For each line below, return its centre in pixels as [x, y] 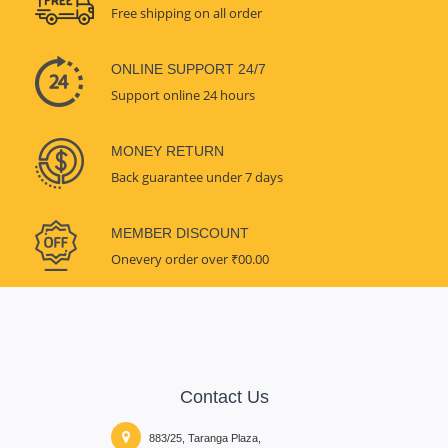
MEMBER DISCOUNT [180, 232]
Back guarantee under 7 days [197, 176]
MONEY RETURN [167, 150]
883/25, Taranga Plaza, [204, 437]
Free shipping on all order [186, 12]
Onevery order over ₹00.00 [190, 258]
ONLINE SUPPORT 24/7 [188, 68]
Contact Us [224, 396]
